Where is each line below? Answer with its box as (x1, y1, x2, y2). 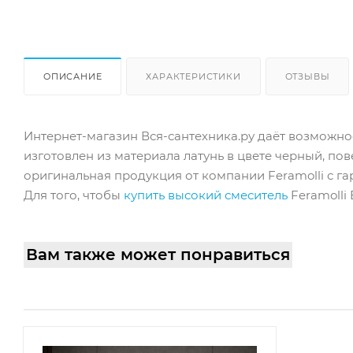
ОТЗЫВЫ (284, 70, 330, 82)
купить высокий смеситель (124, 187, 288, 203)
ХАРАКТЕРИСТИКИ (146, 70, 241, 82)
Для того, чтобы (24, 187, 124, 203)
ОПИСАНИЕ (43, 70, 102, 82)
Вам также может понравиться (26, 244, 290, 264)
